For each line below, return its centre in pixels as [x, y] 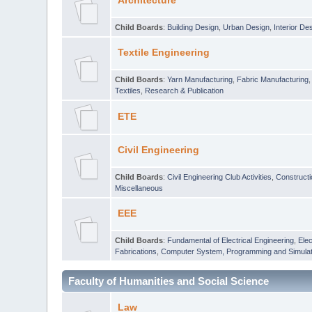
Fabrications [136, 251]
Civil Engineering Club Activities [220, 177]
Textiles [128, 90]
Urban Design [247, 27]
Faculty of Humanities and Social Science [169, 281]
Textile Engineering [163, 52]
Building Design [193, 27]
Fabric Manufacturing [273, 79]
